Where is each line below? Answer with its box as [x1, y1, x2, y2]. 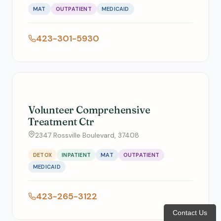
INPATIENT [62, 151, 91, 158]
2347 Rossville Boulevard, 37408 [35, 131, 139, 140]
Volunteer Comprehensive [28, 104, 150, 116]
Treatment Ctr [28, 115, 94, 128]
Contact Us [173, 209, 207, 217]
